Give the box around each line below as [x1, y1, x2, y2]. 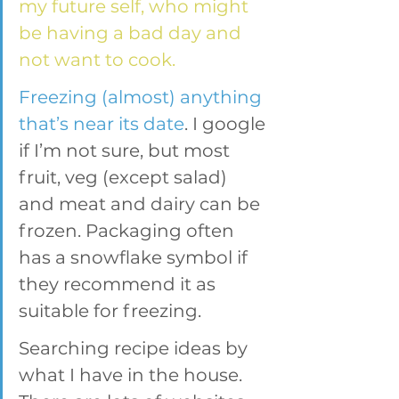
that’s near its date [19, 113, 184, 134]
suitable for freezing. [19, 300, 201, 322]
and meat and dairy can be [19, 193, 265, 215]
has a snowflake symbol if [19, 247, 252, 268]
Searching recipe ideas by [19, 338, 252, 359]
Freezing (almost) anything [19, 86, 266, 108]
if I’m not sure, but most [19, 140, 234, 161]
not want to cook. [19, 49, 175, 70]
